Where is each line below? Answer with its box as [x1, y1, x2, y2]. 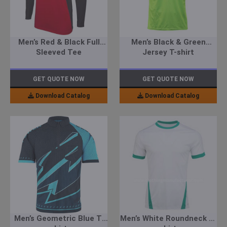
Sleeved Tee [36, 48, 82, 57]
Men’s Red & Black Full [18, 37, 100, 47]
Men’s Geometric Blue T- [14, 214, 104, 223]
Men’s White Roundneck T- [120, 214, 216, 223]
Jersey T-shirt [142, 48, 194, 57]
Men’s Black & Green [131, 37, 206, 47]
